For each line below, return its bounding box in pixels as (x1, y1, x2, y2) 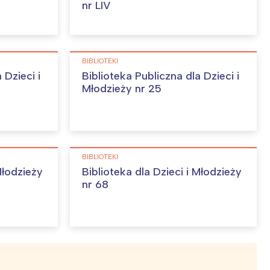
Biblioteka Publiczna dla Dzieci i (82, 69, 239, 83)
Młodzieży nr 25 (82, 82, 162, 96)
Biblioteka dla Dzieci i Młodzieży (82, 165, 242, 179)
